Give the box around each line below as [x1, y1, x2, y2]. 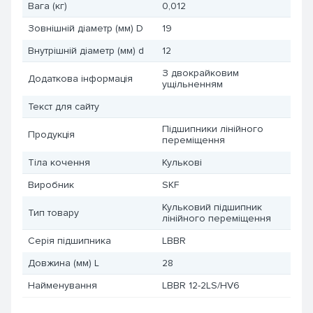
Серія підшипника [28, 235, 111, 247]
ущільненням [162, 78, 223, 90]
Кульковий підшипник [162, 201, 262, 213]
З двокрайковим [162, 67, 239, 79]
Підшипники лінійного [162, 123, 263, 135]
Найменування [28, 279, 97, 291]
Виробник [28, 179, 74, 191]
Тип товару [28, 207, 79, 219]
